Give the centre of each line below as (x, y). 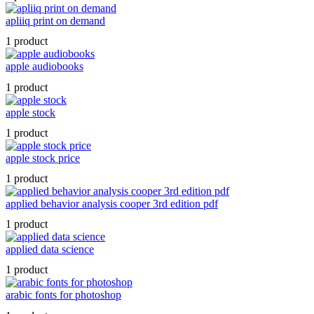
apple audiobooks (45, 67)
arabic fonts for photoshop (63, 295)
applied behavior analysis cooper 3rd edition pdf (112, 204)
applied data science (50, 250)
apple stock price (43, 158)
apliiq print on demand (55, 21)
